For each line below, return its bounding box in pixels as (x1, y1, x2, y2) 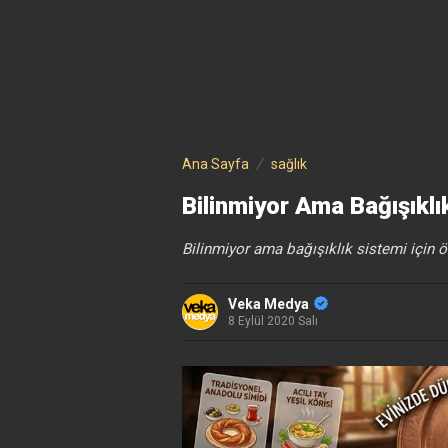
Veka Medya (228, 296, 309, 312)
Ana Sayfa (182, 156, 249, 172)
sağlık (271, 156, 307, 172)
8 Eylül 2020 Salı (228, 314, 318, 328)
